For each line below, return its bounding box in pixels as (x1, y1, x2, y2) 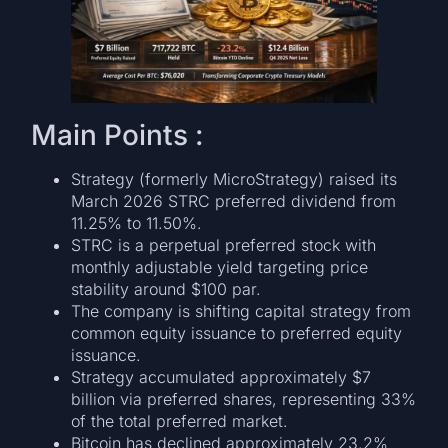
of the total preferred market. (71, 411, 289, 432)
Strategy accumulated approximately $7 (71, 367, 372, 388)
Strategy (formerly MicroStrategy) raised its (71, 169, 398, 190)
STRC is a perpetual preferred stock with (71, 235, 377, 256)
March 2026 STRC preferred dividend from (71, 191, 397, 212)
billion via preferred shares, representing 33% (71, 389, 417, 410)
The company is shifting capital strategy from (71, 301, 412, 322)
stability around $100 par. (71, 279, 262, 300)
